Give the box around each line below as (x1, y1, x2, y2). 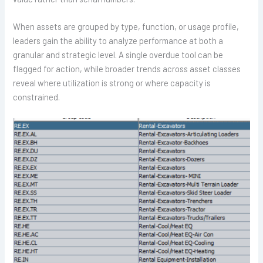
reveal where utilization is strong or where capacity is (13, 77, 211, 89)
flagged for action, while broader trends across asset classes (13, 63, 241, 75)
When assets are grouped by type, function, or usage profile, (13, 21, 240, 32)
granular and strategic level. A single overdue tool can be (13, 49, 224, 60)
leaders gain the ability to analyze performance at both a (13, 35, 224, 46)
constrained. (13, 92, 60, 103)
